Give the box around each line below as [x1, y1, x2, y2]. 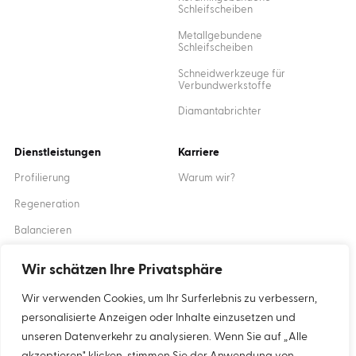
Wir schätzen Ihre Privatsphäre [21, 263, 222, 277]
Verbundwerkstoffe [178, 80, 272, 91]
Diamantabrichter [178, 106, 261, 118]
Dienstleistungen [14, 147, 101, 159]
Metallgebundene [178, 30, 262, 41]
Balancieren [14, 226, 72, 237]
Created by [244, 311, 301, 322]
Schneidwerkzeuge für [178, 68, 285, 79]
